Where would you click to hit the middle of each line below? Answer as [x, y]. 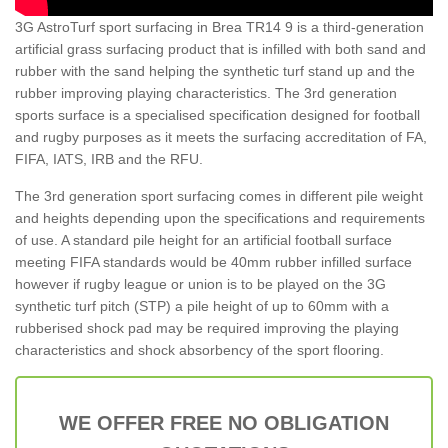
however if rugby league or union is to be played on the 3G [200, 283]
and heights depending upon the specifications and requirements [220, 217]
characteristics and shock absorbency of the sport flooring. [199, 349]
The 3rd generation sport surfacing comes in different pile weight [219, 195]
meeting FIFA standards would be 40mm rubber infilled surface [213, 261]
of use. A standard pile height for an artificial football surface [203, 239]
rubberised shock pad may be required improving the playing [207, 327]
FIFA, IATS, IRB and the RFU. [109, 158]
